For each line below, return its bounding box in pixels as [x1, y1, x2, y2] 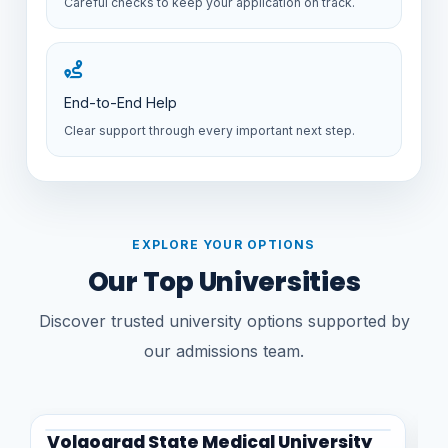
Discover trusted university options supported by [38, 310, 410, 331]
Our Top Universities [87, 262, 361, 300]
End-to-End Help [64, 93, 177, 111]
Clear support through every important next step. [64, 122, 355, 138]
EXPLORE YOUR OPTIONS [132, 236, 316, 252]
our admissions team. [144, 340, 304, 361]
